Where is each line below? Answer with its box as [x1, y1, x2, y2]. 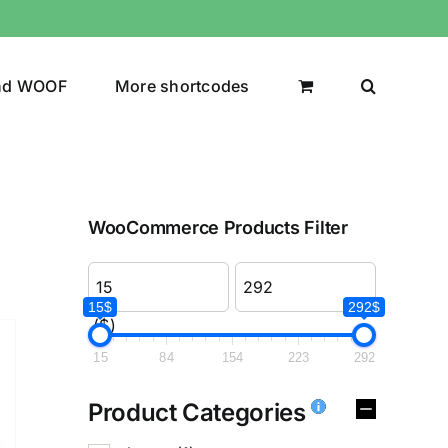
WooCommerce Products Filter [88, 216, 348, 238]
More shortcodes [114, 75, 250, 96]
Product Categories [88, 397, 312, 427]
